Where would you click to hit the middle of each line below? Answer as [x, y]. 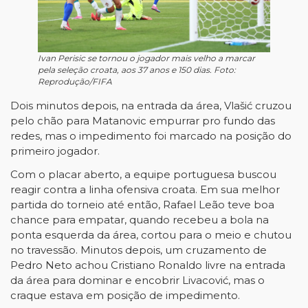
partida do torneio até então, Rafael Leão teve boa [142, 205]
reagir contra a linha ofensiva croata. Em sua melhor [145, 189]
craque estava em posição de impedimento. [125, 295]
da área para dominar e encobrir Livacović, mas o [137, 280]
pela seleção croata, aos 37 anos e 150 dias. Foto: [137, 70]
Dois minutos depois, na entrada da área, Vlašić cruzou [151, 106]
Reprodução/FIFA [76, 81]
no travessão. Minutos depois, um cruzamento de [139, 250]
